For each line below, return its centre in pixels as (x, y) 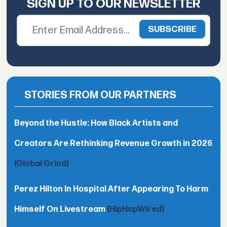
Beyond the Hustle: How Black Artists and (96, 123)
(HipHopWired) (136, 209)
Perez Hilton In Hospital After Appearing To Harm (111, 189)
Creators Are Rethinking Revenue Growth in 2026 (113, 143)
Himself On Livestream (61, 209)
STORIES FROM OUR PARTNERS (101, 95)
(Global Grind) (42, 164)
